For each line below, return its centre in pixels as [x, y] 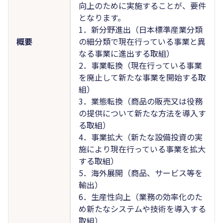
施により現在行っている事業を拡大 [142, 149]
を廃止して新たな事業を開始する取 [142, 77]
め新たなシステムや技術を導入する [142, 208]
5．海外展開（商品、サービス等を [140, 172]
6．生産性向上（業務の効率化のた [140, 196]
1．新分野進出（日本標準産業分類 [140, 29]
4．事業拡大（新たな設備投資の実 [140, 137]
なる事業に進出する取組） [126, 53]
